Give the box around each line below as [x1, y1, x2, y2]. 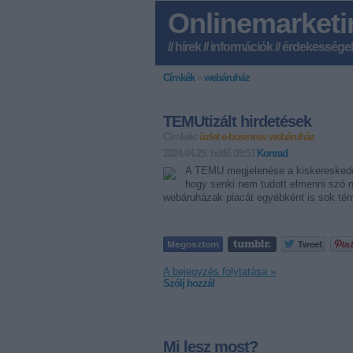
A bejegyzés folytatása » [163, 266, 276, 277]
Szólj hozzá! [163, 277, 214, 289]
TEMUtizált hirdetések [163, 113, 311, 130]
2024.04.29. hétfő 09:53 [163, 147, 257, 159]
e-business [221, 131, 266, 143]
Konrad [257, 147, 288, 159]
